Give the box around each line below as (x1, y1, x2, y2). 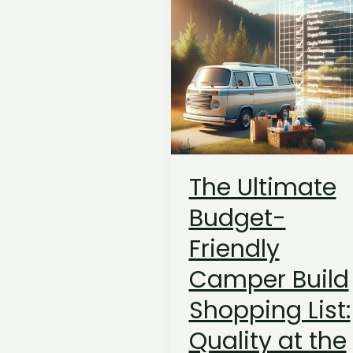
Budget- (188, 201, 286, 235)
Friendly (188, 232, 280, 266)
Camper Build (188, 262, 349, 296)
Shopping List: (188, 293, 351, 327)
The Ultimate (188, 170, 336, 204)
